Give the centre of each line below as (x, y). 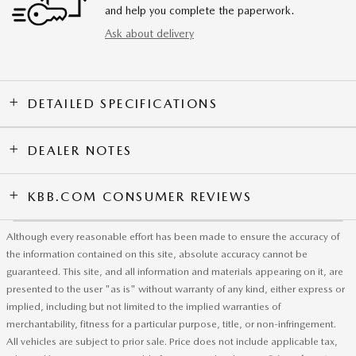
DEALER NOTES (80, 150)
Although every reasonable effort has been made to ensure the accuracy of (173, 236)
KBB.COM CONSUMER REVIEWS (140, 196)
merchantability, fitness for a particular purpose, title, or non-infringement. (171, 323)
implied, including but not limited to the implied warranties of (143, 306)
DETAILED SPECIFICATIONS (123, 103)
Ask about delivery (149, 33)
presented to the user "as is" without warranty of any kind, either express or (176, 288)
